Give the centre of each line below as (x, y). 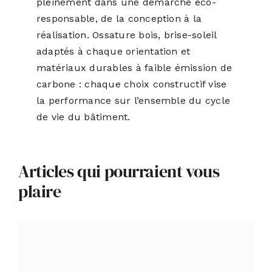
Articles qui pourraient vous (119, 172)
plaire (39, 192)
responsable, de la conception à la (119, 19)
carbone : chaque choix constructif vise (131, 84)
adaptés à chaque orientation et (113, 52)
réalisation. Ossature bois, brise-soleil (126, 35)
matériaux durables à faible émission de (134, 68)
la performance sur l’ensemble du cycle (133, 101)
